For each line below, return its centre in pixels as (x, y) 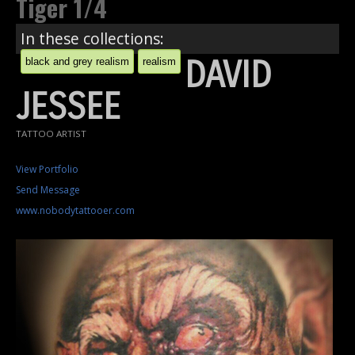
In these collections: (92, 38)
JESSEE (68, 107)
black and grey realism (77, 61)
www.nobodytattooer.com (75, 210)
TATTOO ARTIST (51, 133)
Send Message (48, 189)
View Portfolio (47, 169)
